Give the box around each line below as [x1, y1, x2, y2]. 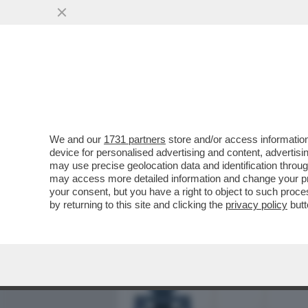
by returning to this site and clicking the [49, 199, 225, 210]
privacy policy [225, 199, 287, 210]
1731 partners [104, 133, 166, 145]
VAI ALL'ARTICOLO [146, 180, 243, 192]
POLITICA [252, 79, 300, 96]
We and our [49, 133, 104, 145]
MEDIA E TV [176, 79, 234, 96]
